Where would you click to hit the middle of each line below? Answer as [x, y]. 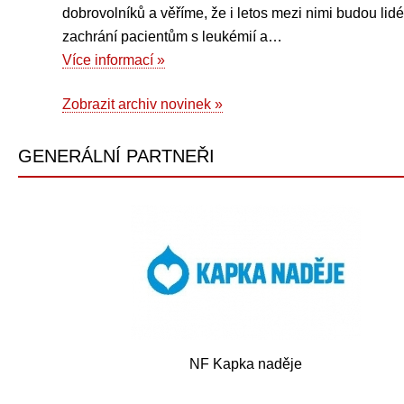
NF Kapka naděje [246, 364]
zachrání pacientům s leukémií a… [172, 36]
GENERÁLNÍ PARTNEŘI [116, 156]
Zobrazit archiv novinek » [142, 104]
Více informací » [114, 60]
